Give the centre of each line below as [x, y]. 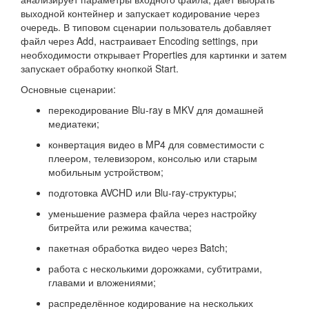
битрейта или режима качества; [120, 227]
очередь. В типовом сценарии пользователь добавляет [146, 27]
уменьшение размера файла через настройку [152, 213]
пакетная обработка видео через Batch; [138, 248]
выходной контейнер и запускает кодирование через [140, 13]
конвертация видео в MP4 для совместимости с [156, 144]
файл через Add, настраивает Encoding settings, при [139, 41]
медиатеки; [74, 123]
